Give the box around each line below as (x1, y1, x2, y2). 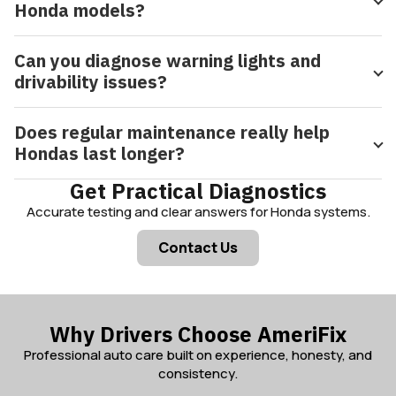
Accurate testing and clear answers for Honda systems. (26, 202, 370, 222)
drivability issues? (14, 70, 167, 95)
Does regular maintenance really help (14, 120, 330, 145)
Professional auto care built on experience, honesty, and (24, 346, 372, 365)
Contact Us (158, 238, 238, 258)
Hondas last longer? (14, 141, 185, 166)
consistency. (158, 364, 238, 384)
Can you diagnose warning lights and (14, 49, 321, 73)
